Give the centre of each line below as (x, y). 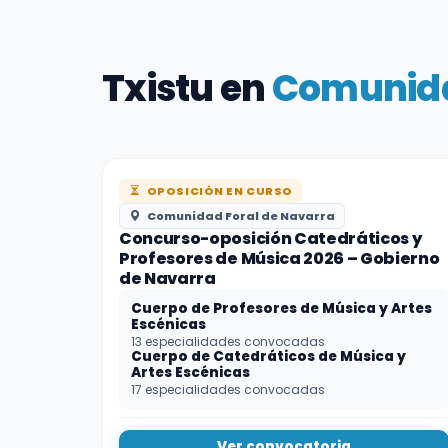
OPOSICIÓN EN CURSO (218, 191)
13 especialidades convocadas (228, 341)
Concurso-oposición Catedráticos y (270, 238)
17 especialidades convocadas (228, 389)
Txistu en (187, 88)
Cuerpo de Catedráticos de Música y (268, 356)
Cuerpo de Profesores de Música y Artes (281, 308)
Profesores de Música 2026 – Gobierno (279, 258)
